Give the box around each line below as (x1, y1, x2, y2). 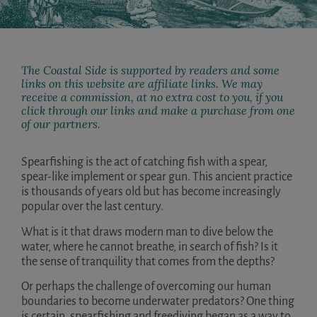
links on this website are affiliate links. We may (21, 76, 263, 91)
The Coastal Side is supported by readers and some (21, 62, 279, 77)
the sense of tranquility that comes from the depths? (21, 255, 275, 268)
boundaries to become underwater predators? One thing (21, 294, 294, 308)
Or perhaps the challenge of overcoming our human (21, 279, 271, 293)
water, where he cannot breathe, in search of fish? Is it (21, 240, 278, 253)
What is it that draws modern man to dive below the (21, 225, 273, 238)
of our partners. (21, 116, 100, 131)
